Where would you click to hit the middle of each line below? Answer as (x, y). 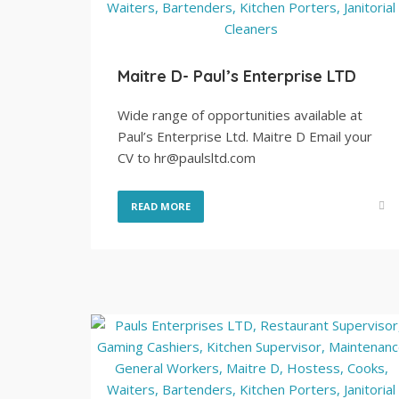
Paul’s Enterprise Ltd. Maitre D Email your (245, 136)
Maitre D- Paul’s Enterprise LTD (237, 76)
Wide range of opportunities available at (240, 115)
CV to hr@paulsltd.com (187, 158)
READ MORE (161, 206)
